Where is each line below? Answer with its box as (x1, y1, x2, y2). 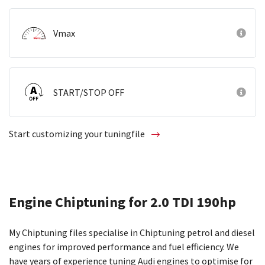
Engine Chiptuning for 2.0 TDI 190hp (9, 193, 236, 211)
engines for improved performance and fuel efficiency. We (9, 241, 239, 253)
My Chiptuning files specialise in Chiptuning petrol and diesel (9, 227, 255, 238)
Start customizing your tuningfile (9, 128, 147, 140)
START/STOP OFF (53, 86, 124, 98)
